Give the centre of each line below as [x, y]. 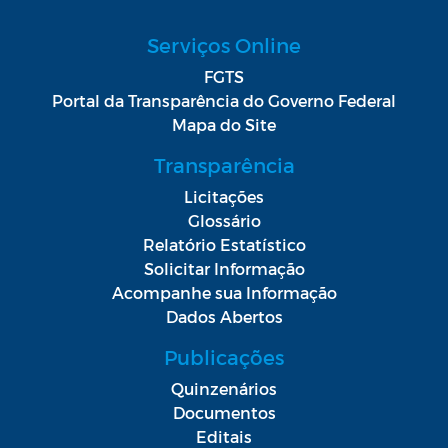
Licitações [224, 197]
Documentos [224, 413]
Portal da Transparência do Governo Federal [224, 101]
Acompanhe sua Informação [224, 293]
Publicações [224, 357]
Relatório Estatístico [224, 245]
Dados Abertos [224, 317]
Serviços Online [224, 45]
